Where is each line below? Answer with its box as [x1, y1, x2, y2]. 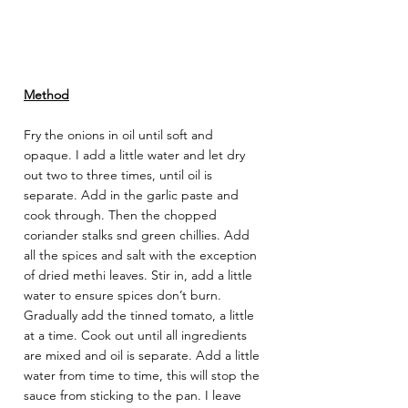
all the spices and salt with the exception [24, 247, 260, 264]
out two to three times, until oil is [24, 167, 216, 184]
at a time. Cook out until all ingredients [24, 327, 250, 344]
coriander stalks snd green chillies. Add [24, 227, 253, 244]
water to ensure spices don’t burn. [24, 287, 225, 304]
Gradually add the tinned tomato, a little [24, 307, 258, 324]
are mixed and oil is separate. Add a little [24, 347, 263, 364]
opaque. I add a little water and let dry [24, 147, 249, 164]
